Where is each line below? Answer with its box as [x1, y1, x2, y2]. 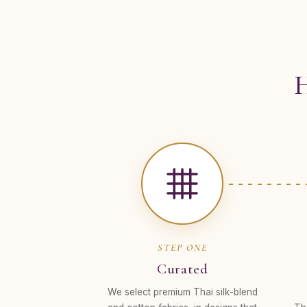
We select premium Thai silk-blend [107, 286, 258, 297]
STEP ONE [157, 242, 208, 254]
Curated [157, 260, 208, 278]
